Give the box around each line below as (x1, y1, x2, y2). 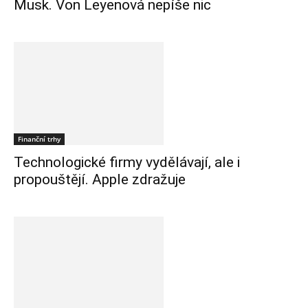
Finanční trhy (18, 134, 60, 144)
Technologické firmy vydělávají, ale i (14, 154, 240, 171)
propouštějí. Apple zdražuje (14, 171, 186, 188)
